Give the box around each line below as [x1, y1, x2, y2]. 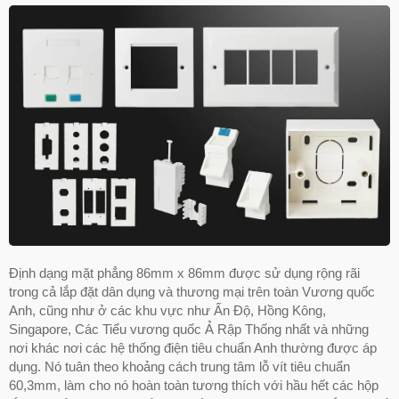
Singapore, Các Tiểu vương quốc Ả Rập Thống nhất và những [9, 321, 369, 337]
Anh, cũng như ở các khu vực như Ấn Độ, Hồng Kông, [9, 302, 326, 318]
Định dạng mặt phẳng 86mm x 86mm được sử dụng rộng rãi [9, 265, 360, 281]
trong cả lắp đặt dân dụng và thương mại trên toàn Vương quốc [9, 283, 375, 299]
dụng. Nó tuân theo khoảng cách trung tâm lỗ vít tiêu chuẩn [9, 358, 350, 374]
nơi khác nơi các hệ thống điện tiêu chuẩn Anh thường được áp [9, 339, 377, 355]
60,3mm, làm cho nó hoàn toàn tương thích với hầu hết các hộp [9, 377, 379, 393]
